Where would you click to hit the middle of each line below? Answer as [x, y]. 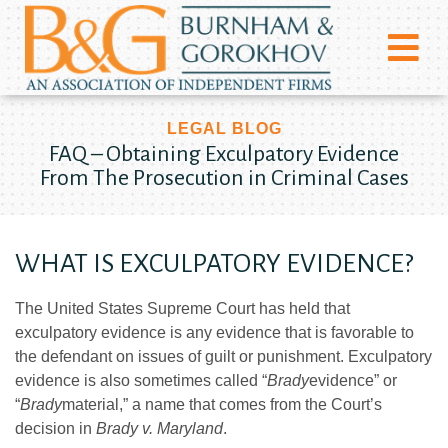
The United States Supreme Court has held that [182, 309]
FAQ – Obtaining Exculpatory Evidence [224, 154]
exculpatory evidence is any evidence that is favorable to [214, 333]
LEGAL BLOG [224, 129]
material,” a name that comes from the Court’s [222, 405]
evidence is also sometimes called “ [141, 381]
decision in [55, 429]
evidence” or [353, 381]
